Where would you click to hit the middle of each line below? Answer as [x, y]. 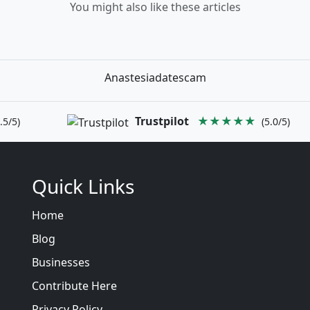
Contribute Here [74, 285]
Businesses [61, 262]
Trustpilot [162, 121]
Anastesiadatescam [155, 77]
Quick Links [83, 186]
